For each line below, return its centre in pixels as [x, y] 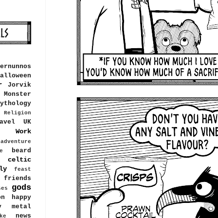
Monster [18, 95]
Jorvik [19, 85]
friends [18, 179]
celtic [19, 160]
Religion [18, 113]
